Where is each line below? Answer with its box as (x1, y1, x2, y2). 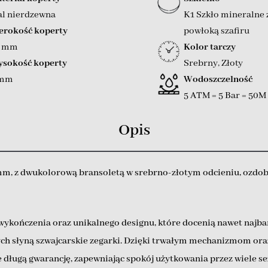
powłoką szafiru (183, 25, 249, 37)
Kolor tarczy (183, 41, 236, 53)
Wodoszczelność (183, 73, 252, 86)
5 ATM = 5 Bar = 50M (183, 89, 266, 102)
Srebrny (183, 57, 218, 69)
